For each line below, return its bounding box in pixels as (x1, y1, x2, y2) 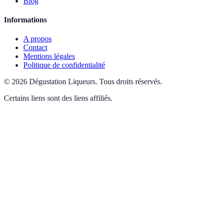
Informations (4, 16, 47, 24)
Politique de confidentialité (23, 61, 105, 70)
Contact (23, 43, 47, 52)
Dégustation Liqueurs (29, 77, 95, 86)
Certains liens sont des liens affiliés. (4, 94, 112, 103)
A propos (23, 35, 52, 43)
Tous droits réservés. (99, 77, 162, 86)
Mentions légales (23, 52, 75, 61)
